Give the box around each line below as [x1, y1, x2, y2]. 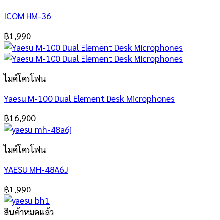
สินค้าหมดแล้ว [4, 206, 54, 218]
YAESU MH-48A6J [4, 163, 68, 175]
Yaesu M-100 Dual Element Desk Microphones [4, 92, 175, 104]
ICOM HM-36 [4, 9, 51, 21]
